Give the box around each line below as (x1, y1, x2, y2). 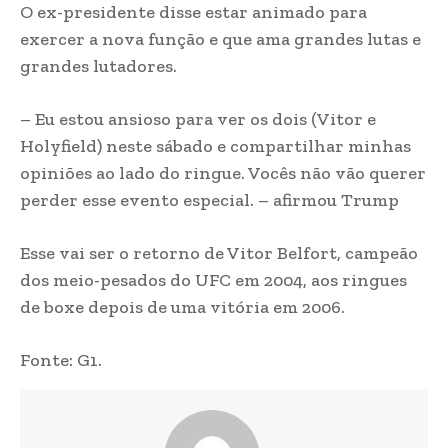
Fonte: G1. (20, 348, 102, 371)
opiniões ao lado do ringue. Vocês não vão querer (20, 161, 426, 184)
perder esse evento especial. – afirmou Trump (20, 188, 399, 211)
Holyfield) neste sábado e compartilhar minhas (20, 134, 411, 157)
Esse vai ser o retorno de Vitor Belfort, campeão (20, 241, 418, 264)
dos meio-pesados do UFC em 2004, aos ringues (20, 268, 407, 291)
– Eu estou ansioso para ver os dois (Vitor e (20, 107, 376, 130)
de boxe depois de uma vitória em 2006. (20, 295, 345, 318)
